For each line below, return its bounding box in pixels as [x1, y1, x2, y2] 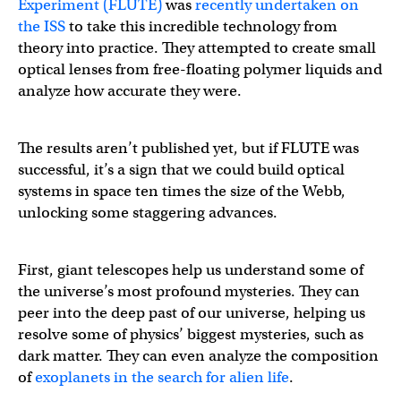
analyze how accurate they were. [18, 81, 242, 101]
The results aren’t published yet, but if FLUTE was [18, 139, 359, 158]
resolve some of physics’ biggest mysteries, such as [18, 325, 363, 345]
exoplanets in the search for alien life [35, 368, 289, 388]
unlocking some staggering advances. [18, 203, 277, 223]
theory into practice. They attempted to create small [18, 38, 376, 58]
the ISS [18, 17, 65, 37]
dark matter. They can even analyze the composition [18, 346, 379, 366]
